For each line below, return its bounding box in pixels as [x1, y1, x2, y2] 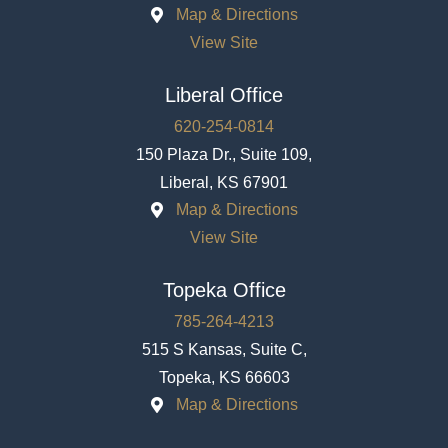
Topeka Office [162, 278, 286, 301]
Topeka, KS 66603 [158, 368, 290, 386]
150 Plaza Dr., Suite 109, [136, 145, 312, 163]
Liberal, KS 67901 [160, 173, 288, 191]
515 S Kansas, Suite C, [141, 340, 307, 358]
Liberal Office [165, 83, 283, 106]
